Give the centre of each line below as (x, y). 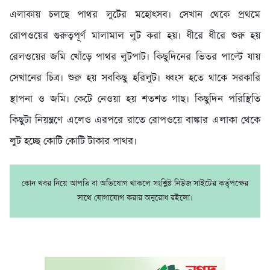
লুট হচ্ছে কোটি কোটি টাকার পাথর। (73, 142)
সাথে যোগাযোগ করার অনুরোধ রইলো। (135, 198)
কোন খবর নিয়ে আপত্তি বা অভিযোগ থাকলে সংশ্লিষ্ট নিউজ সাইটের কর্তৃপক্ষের (135, 184)
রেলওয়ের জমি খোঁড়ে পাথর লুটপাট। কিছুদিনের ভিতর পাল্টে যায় (135, 57)
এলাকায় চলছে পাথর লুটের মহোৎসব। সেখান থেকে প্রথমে (135, 15)
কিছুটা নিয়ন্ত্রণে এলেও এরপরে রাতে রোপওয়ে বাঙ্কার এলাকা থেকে (135, 121)
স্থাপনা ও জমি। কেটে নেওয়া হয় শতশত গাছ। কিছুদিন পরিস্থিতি (135, 99)
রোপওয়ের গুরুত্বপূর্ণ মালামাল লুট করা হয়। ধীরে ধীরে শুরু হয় (135, 36)
